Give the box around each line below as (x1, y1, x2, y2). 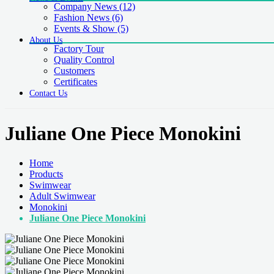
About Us (29, 35, 62, 45)
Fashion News (54, 12, 112, 23)
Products (29, 169, 63, 180)
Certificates (54, 76, 97, 87)
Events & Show (54, 23, 117, 34)
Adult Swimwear (29, 191, 95, 202)
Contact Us (29, 89, 67, 98)
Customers (54, 65, 95, 76)
